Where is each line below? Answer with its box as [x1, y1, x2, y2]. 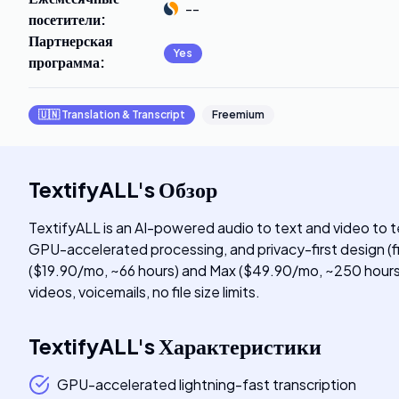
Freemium [212, 108, 265, 121]
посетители [28, 10, 101, 28]
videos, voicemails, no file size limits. [28, 282, 260, 301]
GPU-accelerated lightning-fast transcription [57, 375, 356, 394]
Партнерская [28, 31, 113, 50]
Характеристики [159, 332, 322, 359]
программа [28, 53, 100, 71]
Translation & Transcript [61, 108, 185, 121]
